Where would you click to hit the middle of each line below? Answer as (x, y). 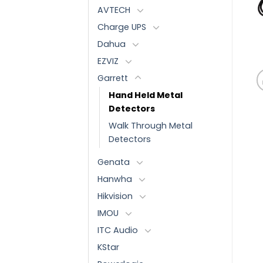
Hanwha (115, 179)
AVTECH (114, 10)
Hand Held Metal (146, 95)
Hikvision (115, 196)
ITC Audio (118, 230)
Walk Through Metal (151, 125)
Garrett (113, 78)
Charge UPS (122, 27)
